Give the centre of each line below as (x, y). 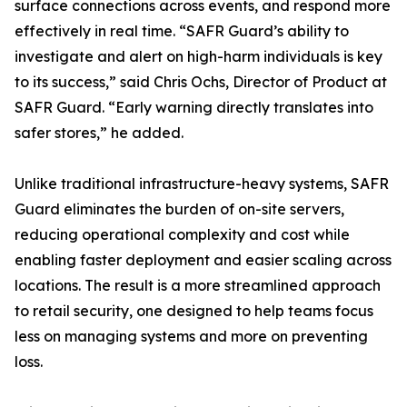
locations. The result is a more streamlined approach (198, 286)
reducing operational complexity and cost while (182, 235)
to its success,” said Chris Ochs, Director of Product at (201, 82)
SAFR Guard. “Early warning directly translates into (194, 108)
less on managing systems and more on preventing (191, 337)
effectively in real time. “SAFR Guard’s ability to (182, 31)
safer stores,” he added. (99, 133)
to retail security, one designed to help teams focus (194, 311)
